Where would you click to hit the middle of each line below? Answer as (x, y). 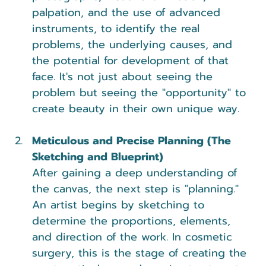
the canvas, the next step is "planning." (137, 189)
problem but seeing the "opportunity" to (141, 92)
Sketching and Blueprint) (98, 156)
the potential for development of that (132, 60)
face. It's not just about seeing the (124, 76)
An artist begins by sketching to (120, 205)
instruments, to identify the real (118, 28)
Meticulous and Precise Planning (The (133, 140)
